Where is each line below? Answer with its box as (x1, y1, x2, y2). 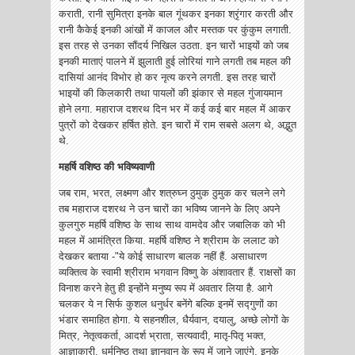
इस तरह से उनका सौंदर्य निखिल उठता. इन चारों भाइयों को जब (59, 40, 288, 52)
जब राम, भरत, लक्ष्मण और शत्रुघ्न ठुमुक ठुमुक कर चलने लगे (59, 187, 285, 200)
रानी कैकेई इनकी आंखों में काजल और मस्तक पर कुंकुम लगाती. (59, 24, 292, 36)
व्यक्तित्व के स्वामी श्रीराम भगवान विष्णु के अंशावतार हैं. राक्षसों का (59, 266, 296, 279)
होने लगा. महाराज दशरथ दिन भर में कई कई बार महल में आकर (59, 103, 291, 116)
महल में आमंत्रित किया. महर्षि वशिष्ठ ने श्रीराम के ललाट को (59, 235, 279, 247)
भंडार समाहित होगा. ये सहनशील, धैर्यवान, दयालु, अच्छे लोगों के (59, 314, 289, 326)
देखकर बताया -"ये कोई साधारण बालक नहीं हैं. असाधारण (59, 250, 267, 263)
